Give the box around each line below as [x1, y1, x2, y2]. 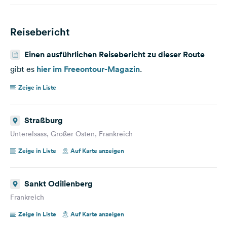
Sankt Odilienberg [24, 178, 93, 189]
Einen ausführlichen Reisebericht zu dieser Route [24, 49, 205, 60]
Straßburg [24, 115, 63, 126]
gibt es [10, 63, 36, 74]
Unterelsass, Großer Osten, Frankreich [10, 129, 133, 138]
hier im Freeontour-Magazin [36, 63, 140, 74]
